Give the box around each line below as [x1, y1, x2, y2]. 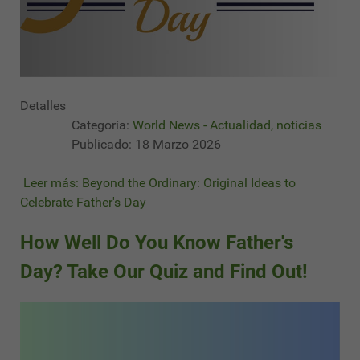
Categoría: [68, 117, 133, 133]
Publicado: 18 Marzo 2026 [72, 137, 221, 153]
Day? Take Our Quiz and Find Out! [20, 260, 308, 284]
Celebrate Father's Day [20, 194, 146, 211]
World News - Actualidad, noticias [133, 117, 321, 133]
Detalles [20, 98, 66, 114]
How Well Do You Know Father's [20, 231, 293, 255]
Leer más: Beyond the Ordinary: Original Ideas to [20, 175, 296, 191]
